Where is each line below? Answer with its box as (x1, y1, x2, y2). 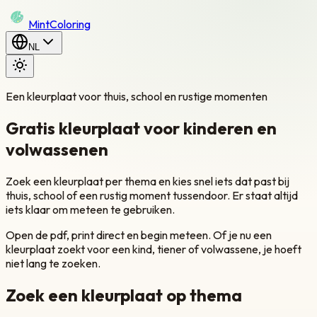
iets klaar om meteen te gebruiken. (6, 202, 175, 217)
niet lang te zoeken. (6, 255, 100, 270)
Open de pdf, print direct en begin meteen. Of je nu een (6, 227, 272, 242)
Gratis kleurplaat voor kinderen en (6, 117, 277, 139)
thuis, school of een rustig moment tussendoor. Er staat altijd (6, 188, 298, 202)
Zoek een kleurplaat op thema (6, 284, 242, 306)
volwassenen (6, 138, 108, 160)
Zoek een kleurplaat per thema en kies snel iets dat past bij (6, 173, 289, 188)
